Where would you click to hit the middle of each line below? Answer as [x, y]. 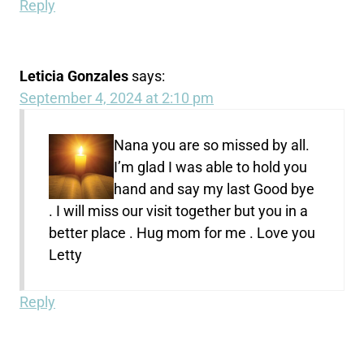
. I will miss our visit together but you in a [179, 210]
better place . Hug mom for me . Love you [182, 232]
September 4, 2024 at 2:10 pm [117, 97]
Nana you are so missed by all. [212, 145]
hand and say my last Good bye [214, 188]
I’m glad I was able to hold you [211, 167]
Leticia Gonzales [74, 76]
